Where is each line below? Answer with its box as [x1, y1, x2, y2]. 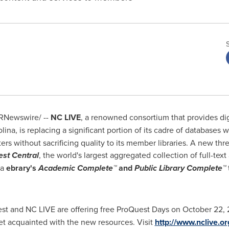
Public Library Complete [132, 162, 222, 174]
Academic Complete [38, 162, 113, 174]
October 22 [182, 203, 223, 215]
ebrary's [6, 162, 38, 174]
